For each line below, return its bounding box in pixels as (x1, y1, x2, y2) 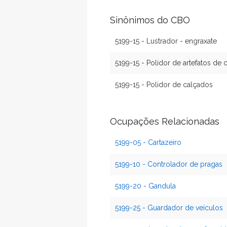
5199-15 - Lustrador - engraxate (115, 37, 217, 45)
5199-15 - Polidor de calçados (115, 81, 213, 89)
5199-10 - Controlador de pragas (115, 160, 222, 168)
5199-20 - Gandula (115, 182, 176, 190)
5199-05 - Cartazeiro (115, 138, 181, 146)
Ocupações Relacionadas (110, 116, 219, 127)
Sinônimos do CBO (110, 15, 190, 25)
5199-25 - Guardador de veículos (115, 204, 223, 212)
